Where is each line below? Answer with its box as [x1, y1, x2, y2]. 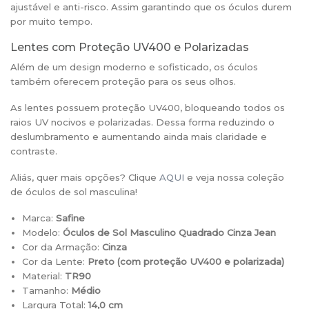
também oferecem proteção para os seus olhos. [10, 75, 236, 87]
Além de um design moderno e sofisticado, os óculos [10, 61, 258, 72]
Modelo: [22, 226, 63, 238]
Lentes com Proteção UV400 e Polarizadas [10, 40, 249, 54]
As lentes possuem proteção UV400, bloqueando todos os [10, 101, 285, 113]
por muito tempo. [10, 15, 92, 27]
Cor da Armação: [22, 241, 100, 252]
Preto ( [88, 255, 121, 267]
